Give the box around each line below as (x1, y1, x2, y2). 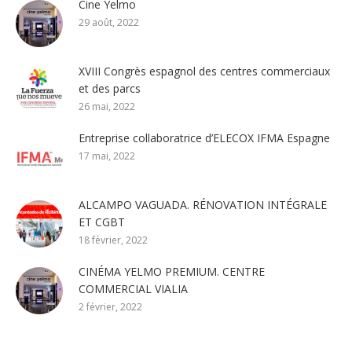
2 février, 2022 (79, 299, 142, 313)
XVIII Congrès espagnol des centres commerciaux (79, 63, 330, 79)
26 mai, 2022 (79, 99, 135, 113)
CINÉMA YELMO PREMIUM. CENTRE (79, 263, 265, 279)
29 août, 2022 (79, 15, 139, 29)
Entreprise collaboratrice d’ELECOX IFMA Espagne (79, 130, 330, 145)
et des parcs (79, 80, 141, 96)
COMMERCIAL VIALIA (79, 280, 188, 296)
